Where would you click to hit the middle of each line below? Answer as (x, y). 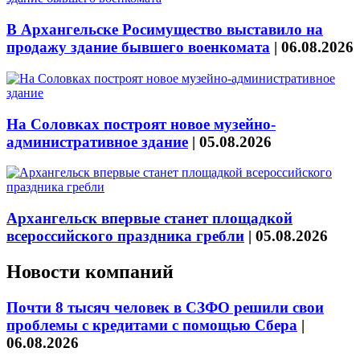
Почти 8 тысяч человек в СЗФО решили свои (165, 307)
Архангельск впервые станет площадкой (149, 218)
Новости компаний (90, 271)
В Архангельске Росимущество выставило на (165, 30)
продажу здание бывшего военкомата (138, 47)
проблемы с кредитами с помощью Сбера (152, 325)
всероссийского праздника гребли (125, 235)
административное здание (97, 141)
